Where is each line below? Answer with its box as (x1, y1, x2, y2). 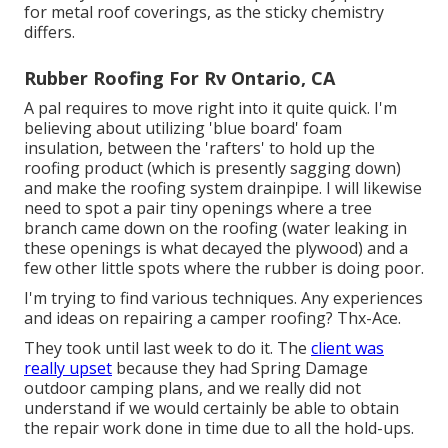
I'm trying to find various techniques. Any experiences (24, 287, 423, 310)
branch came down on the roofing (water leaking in (24, 217, 407, 240)
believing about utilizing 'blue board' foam (24, 117, 342, 140)
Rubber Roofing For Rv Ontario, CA (24, 66, 335, 91)
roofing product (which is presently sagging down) (24, 157, 401, 180)
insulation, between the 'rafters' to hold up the (24, 137, 375, 160)
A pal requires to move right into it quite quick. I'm (24, 97, 397, 120)
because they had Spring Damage (112, 357, 368, 380)
